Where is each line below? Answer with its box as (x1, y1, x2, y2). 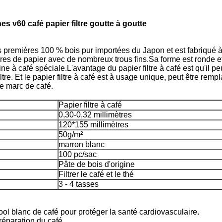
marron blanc (58, 140, 105, 149)
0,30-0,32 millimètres (58, 111, 132, 119)
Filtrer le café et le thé (58, 170, 134, 178)
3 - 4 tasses (58, 180, 99, 188)
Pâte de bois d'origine (58, 160, 135, 168)
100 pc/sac (58, 150, 97, 159)
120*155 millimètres (58, 120, 128, 129)
